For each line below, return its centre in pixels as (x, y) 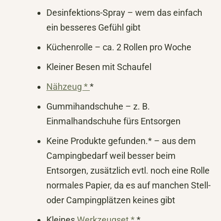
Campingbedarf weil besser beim (111, 156)
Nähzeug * (68, 87)
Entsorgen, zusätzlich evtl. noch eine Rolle (128, 171)
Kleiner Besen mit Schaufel (99, 67)
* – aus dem (172, 141)
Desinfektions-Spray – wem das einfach (124, 13)
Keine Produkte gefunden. (97, 141)
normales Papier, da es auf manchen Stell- (129, 185)
